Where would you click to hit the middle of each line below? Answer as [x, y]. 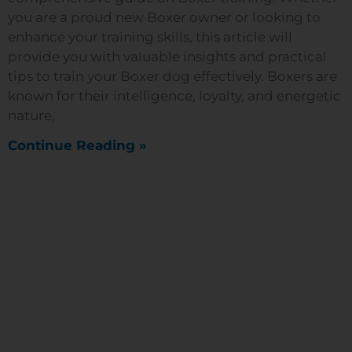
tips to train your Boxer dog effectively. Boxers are [172, 76]
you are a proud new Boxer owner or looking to [164, 17]
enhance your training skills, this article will [150, 37]
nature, [31, 115]
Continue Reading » [77, 145]
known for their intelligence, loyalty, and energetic [174, 96]
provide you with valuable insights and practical [167, 57]
